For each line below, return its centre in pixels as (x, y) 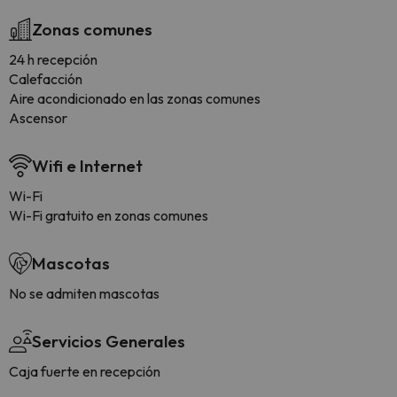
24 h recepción (53, 60)
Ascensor (38, 118)
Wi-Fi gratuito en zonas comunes (109, 216)
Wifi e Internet (87, 166)
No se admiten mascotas (84, 294)
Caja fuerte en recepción (85, 372)
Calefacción (46, 79)
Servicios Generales (109, 342)
